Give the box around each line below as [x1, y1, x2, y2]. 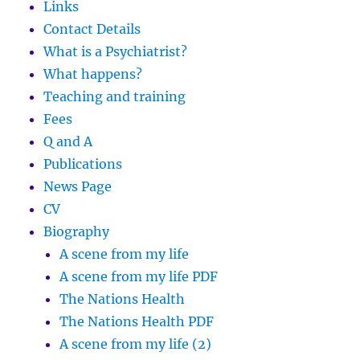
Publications [43, 156, 123, 172]
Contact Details [43, 21, 141, 37]
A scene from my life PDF [59, 268, 219, 284]
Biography [43, 223, 110, 239]
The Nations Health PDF [59, 313, 215, 329]
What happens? [43, 66, 143, 82]
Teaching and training [43, 88, 186, 104]
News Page [43, 178, 112, 194]
